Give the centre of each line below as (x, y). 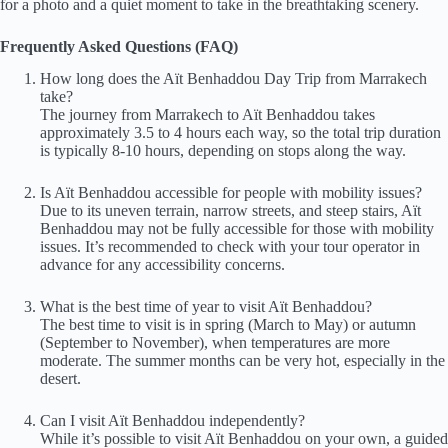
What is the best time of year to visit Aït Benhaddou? (206, 307)
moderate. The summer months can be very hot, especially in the (242, 361)
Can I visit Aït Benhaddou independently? (172, 421)
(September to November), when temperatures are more (215, 343)
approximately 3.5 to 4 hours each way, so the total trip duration (240, 133)
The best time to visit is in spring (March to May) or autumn (228, 325)
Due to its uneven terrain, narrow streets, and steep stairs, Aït (230, 211)
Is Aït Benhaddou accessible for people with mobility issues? (231, 193)
